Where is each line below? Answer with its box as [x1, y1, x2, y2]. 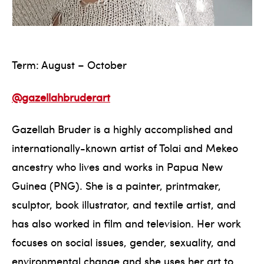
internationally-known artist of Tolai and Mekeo [12, 140, 238, 156]
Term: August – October [12, 57, 127, 72]
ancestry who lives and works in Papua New [12, 159, 223, 174]
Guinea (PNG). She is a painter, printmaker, [12, 178, 221, 193]
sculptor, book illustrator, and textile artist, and [12, 197, 236, 212]
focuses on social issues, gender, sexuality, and [12, 235, 236, 250]
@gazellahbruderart [12, 89, 110, 104]
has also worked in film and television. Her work [12, 216, 241, 231]
